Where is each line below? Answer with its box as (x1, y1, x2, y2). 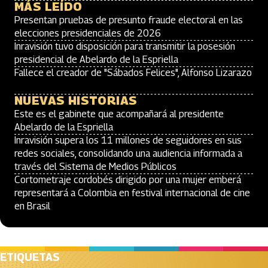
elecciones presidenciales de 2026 (14, 28, 161, 39)
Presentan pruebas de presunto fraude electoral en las (14, 14, 243, 26)
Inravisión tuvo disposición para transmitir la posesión (14, 41, 235, 53)
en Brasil (14, 200, 50, 212)
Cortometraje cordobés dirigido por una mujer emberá (14, 174, 241, 186)
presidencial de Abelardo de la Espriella (14, 54, 178, 66)
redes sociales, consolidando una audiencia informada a (14, 148, 242, 160)
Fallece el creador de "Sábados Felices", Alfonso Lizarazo (14, 67, 252, 79)
